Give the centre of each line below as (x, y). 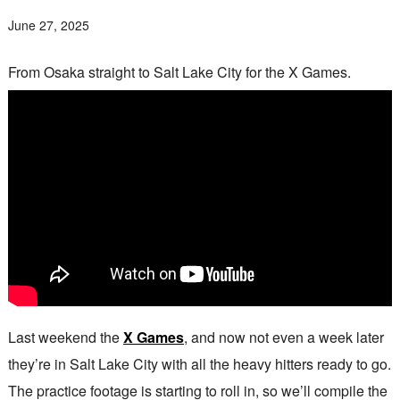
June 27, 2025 (48, 25)
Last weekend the (65, 337)
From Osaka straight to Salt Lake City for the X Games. (179, 72)
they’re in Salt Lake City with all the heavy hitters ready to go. (199, 364)
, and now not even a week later (283, 337)
